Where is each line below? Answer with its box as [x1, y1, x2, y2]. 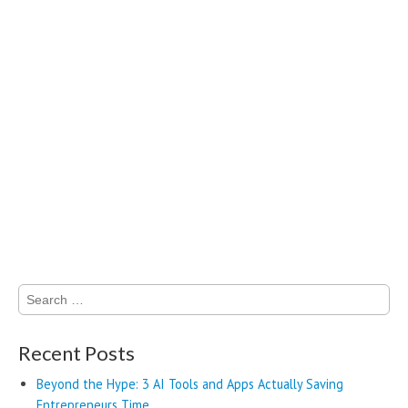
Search [17, 285, 56, 302]
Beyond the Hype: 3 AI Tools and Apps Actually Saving [36, 375, 343, 393]
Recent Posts [18, 341, 135, 365]
